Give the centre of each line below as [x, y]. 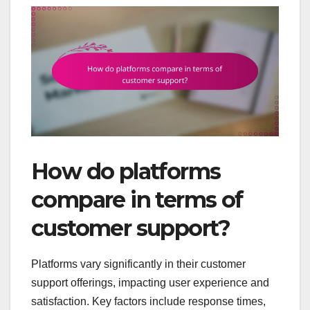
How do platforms [126, 172]
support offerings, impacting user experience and [150, 282]
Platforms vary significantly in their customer [138, 264]
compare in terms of [137, 200]
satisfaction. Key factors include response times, [148, 301]
